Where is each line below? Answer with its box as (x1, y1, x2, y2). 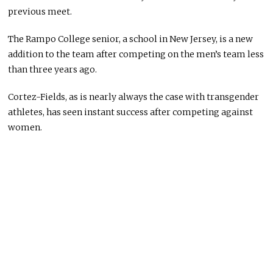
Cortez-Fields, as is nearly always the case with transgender (8, 91, 260, 103)
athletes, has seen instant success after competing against (8, 107, 253, 118)
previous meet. (8, 6, 73, 18)
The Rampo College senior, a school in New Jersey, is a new (8, 34, 253, 45)
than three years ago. (8, 64, 97, 76)
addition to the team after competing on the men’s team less (8, 49, 264, 60)
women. (8, 122, 43, 133)
